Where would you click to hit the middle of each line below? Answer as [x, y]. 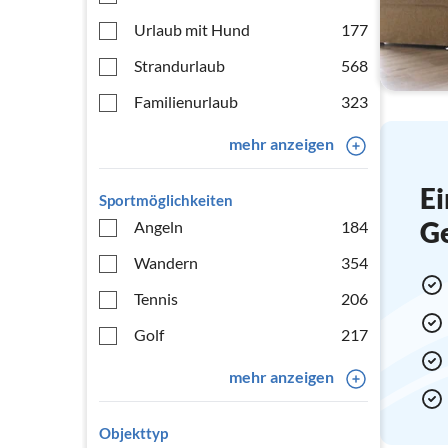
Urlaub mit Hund [192, 29]
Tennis [156, 298]
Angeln [158, 226]
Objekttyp [133, 433]
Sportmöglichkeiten [166, 200]
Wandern [166, 262]
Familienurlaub [186, 101]
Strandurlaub [179, 65]
